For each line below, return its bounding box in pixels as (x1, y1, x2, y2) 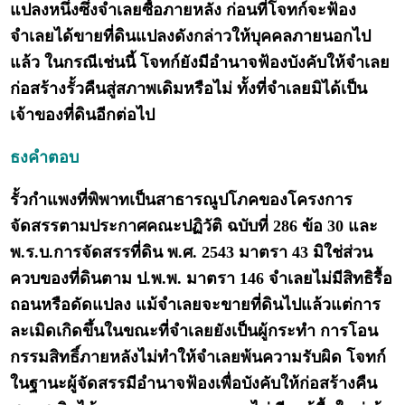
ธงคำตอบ (10, 148, 80, 167)
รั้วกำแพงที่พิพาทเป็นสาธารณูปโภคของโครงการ (10, 191, 353, 210)
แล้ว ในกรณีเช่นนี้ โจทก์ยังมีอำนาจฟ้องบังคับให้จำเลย (10, 53, 391, 72)
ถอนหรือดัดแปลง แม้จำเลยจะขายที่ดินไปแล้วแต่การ (10, 296, 381, 315)
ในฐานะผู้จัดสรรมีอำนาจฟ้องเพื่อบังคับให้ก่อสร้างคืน (10, 374, 378, 393)
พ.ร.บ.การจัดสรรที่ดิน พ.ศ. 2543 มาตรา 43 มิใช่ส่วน (10, 243, 373, 262)
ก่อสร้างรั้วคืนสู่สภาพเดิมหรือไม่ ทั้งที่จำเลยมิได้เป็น (10, 80, 368, 99)
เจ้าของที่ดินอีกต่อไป (10, 106, 155, 125)
